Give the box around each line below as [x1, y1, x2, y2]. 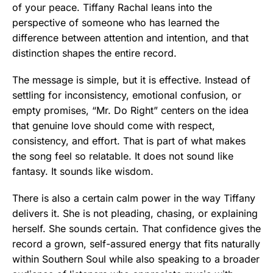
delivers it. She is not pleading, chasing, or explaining [12, 207, 258, 220]
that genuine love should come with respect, [12, 119, 215, 132]
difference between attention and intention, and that [12, 31, 249, 44]
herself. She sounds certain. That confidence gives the [12, 222, 261, 235]
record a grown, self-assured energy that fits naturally [12, 238, 260, 250]
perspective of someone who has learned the [12, 16, 219, 29]
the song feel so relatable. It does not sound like [12, 149, 233, 162]
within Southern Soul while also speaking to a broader [12, 253, 260, 266]
